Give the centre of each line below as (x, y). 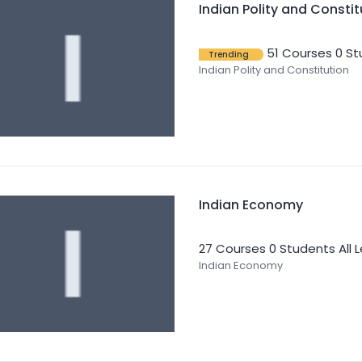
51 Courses (299, 53)
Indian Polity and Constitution (274, 70)
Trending (228, 55)
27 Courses (232, 249)
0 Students (302, 249)
